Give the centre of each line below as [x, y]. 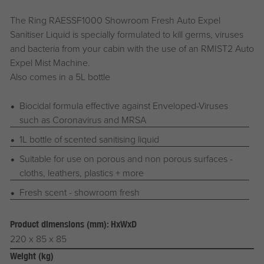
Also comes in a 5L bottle [60, 77]
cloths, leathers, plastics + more [81, 173]
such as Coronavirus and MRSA [82, 120]
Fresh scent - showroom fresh [79, 192]
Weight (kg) [32, 256]
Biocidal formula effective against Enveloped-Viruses [123, 106]
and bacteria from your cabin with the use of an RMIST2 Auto [132, 49]
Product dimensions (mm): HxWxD [73, 225]
